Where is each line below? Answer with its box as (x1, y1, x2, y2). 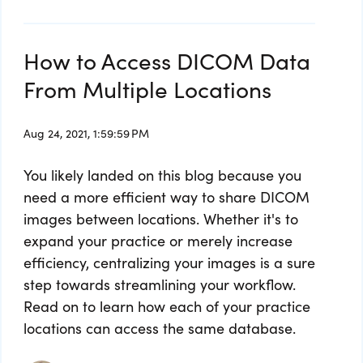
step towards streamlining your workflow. (23, 274, 296, 295)
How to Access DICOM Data (23, 44, 310, 77)
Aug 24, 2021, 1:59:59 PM (23, 125, 149, 142)
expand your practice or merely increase (23, 230, 293, 251)
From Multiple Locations (23, 72, 271, 105)
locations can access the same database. (23, 318, 296, 339)
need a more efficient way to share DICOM (23, 186, 310, 207)
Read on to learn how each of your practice (23, 296, 310, 317)
